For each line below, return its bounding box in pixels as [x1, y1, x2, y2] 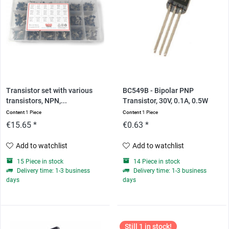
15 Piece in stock [15, 157, 64, 165]
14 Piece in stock [131, 157, 180, 165]
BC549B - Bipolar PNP [122, 86, 194, 95]
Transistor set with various [6, 86, 93, 95]
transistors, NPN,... [6, 96, 67, 105]
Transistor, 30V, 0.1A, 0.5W [122, 96, 208, 105]
